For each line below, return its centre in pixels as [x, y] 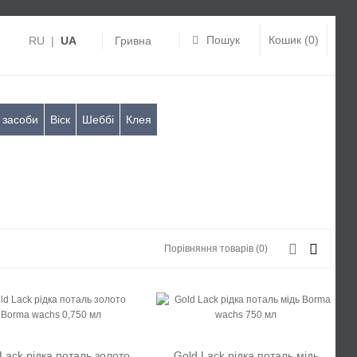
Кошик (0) [294, 40]
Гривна [133, 41]
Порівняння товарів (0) [216, 249]
